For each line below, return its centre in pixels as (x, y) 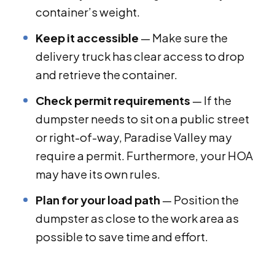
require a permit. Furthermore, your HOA (144, 156)
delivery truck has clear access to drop (140, 56)
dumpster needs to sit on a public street (142, 119)
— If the (211, 101)
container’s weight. (88, 12)
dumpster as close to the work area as (137, 219)
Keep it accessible (87, 38)
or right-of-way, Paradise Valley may (134, 137)
